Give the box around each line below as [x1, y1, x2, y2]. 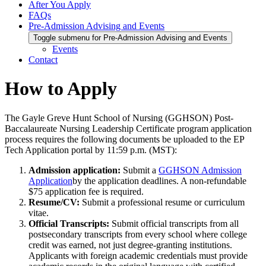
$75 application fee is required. [28, 186, 144, 197]
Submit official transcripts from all [112, 218, 239, 229]
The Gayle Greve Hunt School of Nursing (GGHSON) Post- [5, 112, 233, 123]
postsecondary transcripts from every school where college [28, 229, 247, 239]
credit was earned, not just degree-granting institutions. [28, 239, 232, 250]
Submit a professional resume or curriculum [82, 197, 245, 207]
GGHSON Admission [159, 164, 242, 175]
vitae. [28, 207, 51, 218]
